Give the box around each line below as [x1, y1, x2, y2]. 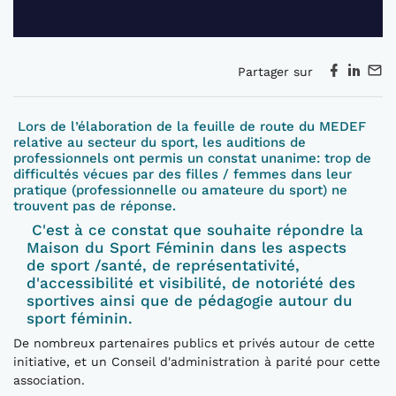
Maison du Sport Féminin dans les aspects [27, 239, 346, 257]
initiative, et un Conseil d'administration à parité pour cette [13, 354, 380, 369]
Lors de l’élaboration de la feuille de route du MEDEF [13, 118, 366, 135]
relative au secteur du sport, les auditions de [13, 134, 306, 151]
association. [13, 373, 85, 388]
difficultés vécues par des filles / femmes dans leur [13, 166, 352, 183]
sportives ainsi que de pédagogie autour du [27, 292, 353, 310]
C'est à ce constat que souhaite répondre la [27, 221, 363, 240]
